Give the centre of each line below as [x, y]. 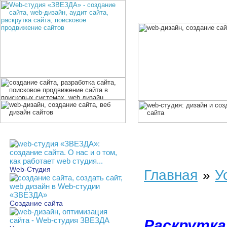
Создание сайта [36, 203]
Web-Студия [30, 169]
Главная [171, 175]
